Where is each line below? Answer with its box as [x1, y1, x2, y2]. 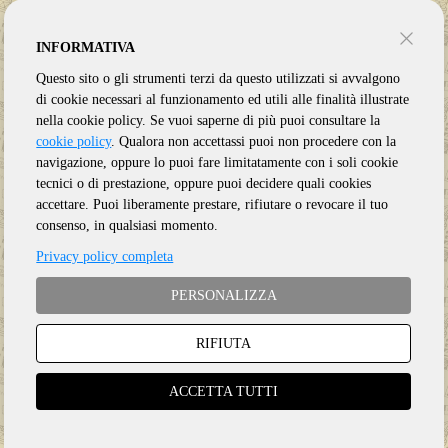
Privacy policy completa [36, 249, 174, 264]
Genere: [50, 343, 105, 361]
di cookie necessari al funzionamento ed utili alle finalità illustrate [36, 92, 410, 107]
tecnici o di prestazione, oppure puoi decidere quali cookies [36, 176, 372, 191]
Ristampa [104, 343, 168, 361]
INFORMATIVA [36, 40, 136, 55]
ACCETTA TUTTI [169, 384, 279, 399]
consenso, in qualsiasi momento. [36, 218, 219, 233]
